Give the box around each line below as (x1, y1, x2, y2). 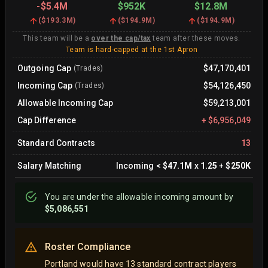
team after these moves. (150, 34, 240, 42)
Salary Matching (17, 161, 82, 170)
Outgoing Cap (17, 63, 72, 73)
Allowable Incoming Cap (17, 98, 114, 108)
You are (45, 192, 77, 202)
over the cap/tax (91, 34, 151, 42)
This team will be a (23, 34, 92, 42)
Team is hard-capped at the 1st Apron (65, 45, 198, 54)
